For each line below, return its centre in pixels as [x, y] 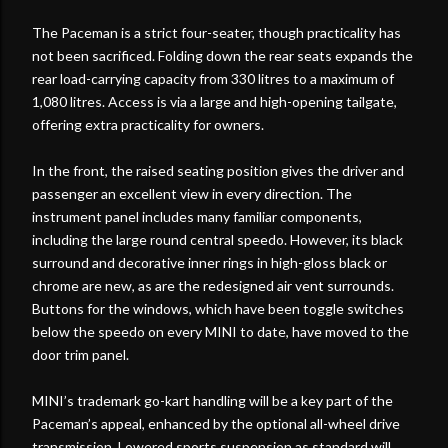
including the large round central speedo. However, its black [217, 239]
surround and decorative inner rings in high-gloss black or [209, 262]
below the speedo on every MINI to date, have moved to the [220, 331]
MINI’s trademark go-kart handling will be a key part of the [212, 400]
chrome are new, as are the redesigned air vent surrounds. [213, 285]
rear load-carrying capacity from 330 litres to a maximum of [213, 78]
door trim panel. [80, 354]
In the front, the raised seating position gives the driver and [218, 170]
